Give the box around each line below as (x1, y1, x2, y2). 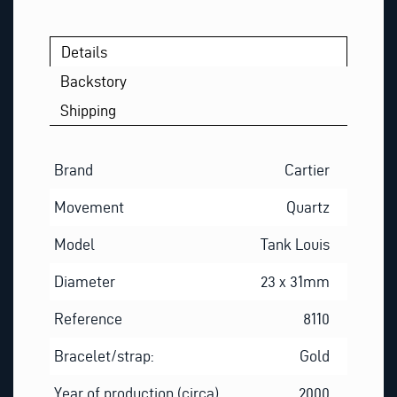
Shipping (60, 102, 117, 120)
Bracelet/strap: (53, 346, 153, 364)
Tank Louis (261, 235, 331, 253)
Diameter (53, 272, 115, 290)
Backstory (60, 73, 128, 90)
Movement (53, 198, 124, 215)
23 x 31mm (261, 272, 331, 290)
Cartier (284, 160, 331, 178)
